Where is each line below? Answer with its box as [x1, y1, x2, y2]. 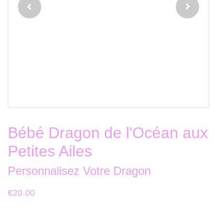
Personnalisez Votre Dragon [8, 164, 151, 177]
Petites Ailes [8, 142, 92, 160]
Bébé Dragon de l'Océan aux [8, 124, 208, 141]
